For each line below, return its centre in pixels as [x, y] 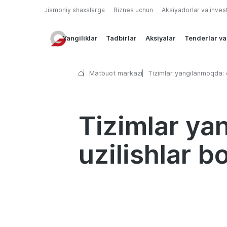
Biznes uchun [134, 10]
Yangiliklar [80, 39]
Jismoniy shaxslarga [75, 10]
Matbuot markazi [116, 73]
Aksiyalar [161, 39]
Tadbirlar [122, 39]
